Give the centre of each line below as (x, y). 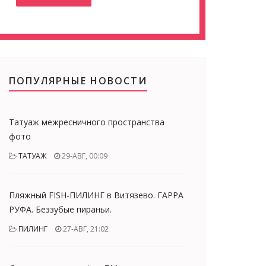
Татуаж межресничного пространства (87, 122)
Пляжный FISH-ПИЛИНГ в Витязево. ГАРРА (96, 195)
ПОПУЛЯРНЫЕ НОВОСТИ (78, 81)
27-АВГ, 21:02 (85, 229)
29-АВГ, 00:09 (84, 156)
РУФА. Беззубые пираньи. (60, 209)
